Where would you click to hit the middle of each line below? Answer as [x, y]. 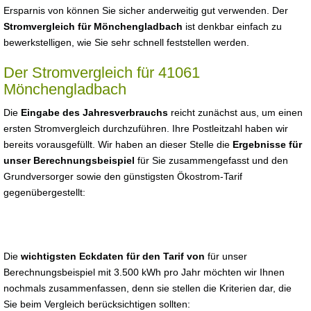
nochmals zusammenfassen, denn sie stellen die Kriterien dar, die [148, 288]
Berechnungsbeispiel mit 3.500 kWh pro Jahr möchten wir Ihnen [144, 272]
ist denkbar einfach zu [232, 26]
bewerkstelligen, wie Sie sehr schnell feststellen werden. [126, 42]
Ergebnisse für [267, 144]
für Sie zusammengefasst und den [211, 160]
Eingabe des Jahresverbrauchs [94, 112]
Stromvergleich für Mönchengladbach [93, 26]
